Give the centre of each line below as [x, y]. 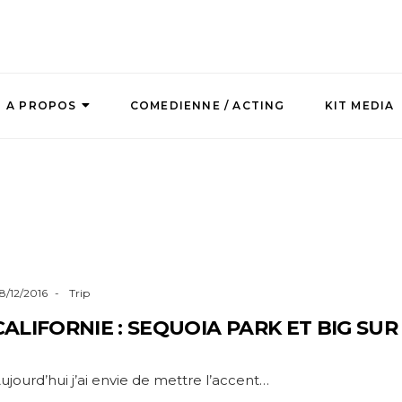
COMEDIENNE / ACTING [207, 106]
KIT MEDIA [359, 106]
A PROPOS [42, 106]
